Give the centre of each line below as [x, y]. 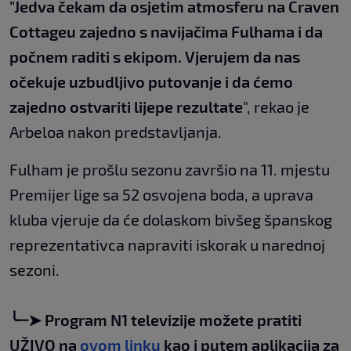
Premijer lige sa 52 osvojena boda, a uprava [161, 195]
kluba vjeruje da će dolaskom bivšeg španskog [171, 220]
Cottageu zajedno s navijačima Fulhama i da [166, 32]
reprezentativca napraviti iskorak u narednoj [167, 245]
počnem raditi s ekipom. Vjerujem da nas [155, 57]
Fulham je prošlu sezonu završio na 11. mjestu [170, 170]
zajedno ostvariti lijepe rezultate [126, 107]
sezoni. [34, 270]
